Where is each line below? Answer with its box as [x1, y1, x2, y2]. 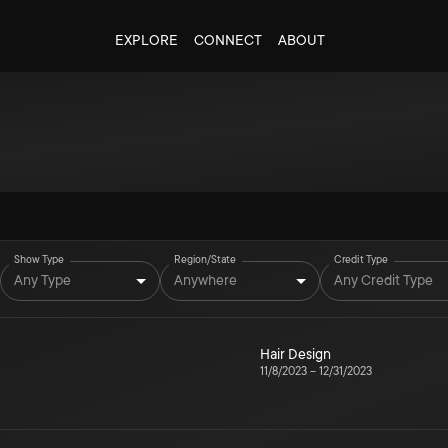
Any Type [14, 271, 71, 288]
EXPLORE [114, 32, 178, 48]
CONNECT [193, 32, 262, 48]
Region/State [174, 253, 236, 266]
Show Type [14, 253, 65, 266]
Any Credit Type [334, 271, 433, 288]
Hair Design [260, 346, 331, 362]
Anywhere [174, 271, 237, 288]
